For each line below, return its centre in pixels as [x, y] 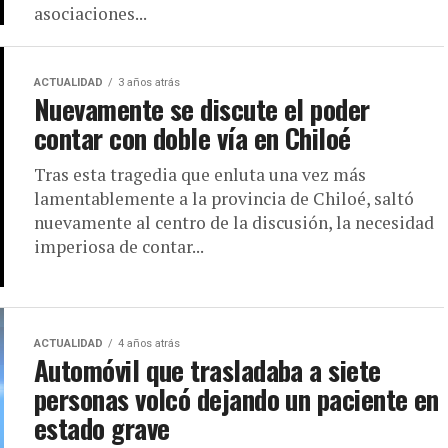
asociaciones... [90, 13]
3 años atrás [149, 82]
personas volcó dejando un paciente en [236, 399]
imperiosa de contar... [119, 246]
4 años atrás [149, 343]
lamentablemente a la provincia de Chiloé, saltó [224, 198]
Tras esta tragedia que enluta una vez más [200, 174]
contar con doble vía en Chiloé [192, 138]
